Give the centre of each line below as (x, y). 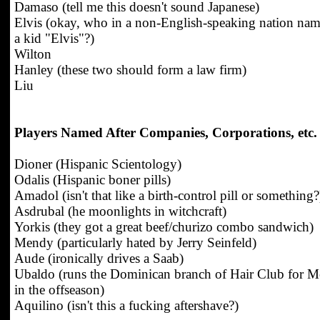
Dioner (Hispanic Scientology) (98, 164)
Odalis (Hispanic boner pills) (92, 180)
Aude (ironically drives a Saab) (99, 258)
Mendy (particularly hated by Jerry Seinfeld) (135, 242)
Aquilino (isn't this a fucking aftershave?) (126, 305)
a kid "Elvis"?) (54, 38)
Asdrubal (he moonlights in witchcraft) (120, 211)
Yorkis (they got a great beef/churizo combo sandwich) (164, 227)
